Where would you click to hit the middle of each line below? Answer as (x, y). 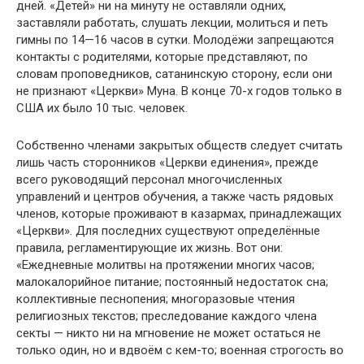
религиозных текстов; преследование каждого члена (167, 316)
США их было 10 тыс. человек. (102, 108)
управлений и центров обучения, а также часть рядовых (175, 197)
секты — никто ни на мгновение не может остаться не (169, 333)
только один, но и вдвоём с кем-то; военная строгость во (180, 350)
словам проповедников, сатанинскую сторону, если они (174, 74)
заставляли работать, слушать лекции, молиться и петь (172, 23)
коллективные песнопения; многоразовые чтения (156, 299)
